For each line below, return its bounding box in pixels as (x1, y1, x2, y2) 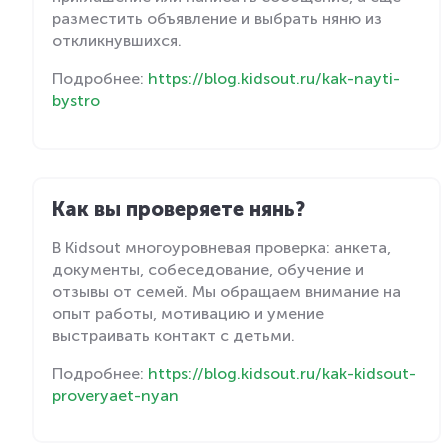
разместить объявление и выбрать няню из (52, 8, 382, 28)
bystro (52, 90, 100, 110)
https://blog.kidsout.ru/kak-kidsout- (148, 363, 416, 383)
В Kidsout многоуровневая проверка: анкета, (52, 237, 391, 257)
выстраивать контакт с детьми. (52, 325, 295, 345)
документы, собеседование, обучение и (52, 259, 364, 279)
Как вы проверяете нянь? (52, 196, 305, 221)
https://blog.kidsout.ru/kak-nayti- (148, 68, 400, 88)
